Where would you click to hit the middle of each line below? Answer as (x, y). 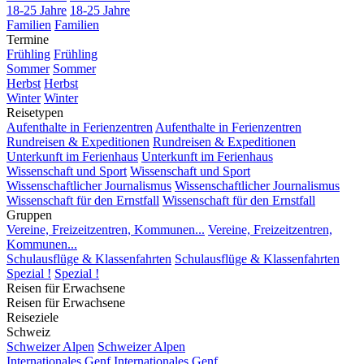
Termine (28, 39)
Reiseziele (32, 317)
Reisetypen (35, 112)
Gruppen (29, 214)
